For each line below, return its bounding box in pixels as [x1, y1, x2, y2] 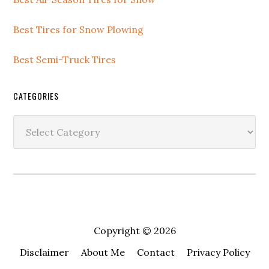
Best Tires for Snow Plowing [13, 23, 144, 35]
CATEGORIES [13, 89, 59, 102]
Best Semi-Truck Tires [13, 53, 116, 65]
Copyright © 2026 [93, 225, 176, 237]
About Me [80, 246, 125, 258]
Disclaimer [19, 246, 69, 258]
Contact [136, 246, 175, 258]
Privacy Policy [186, 246, 250, 258]
